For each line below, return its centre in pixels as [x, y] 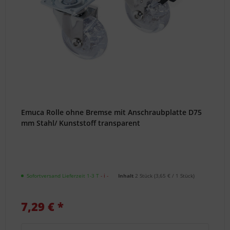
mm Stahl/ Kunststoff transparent [81, 123]
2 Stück [145, 176]
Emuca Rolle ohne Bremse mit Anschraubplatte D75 [112, 112]
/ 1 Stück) [183, 176]
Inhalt [127, 176]
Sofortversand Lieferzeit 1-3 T [63, 176]
